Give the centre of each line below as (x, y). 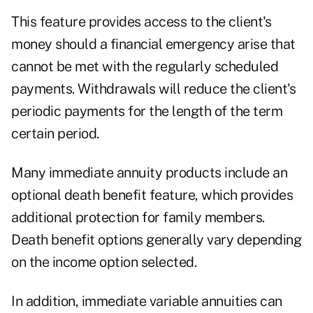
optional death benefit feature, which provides (152, 195)
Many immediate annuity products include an (149, 173)
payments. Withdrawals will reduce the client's (153, 89)
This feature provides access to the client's (141, 22)
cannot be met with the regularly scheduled (145, 67)
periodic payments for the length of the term (147, 111)
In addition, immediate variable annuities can (147, 301)
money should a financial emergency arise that (153, 44)
